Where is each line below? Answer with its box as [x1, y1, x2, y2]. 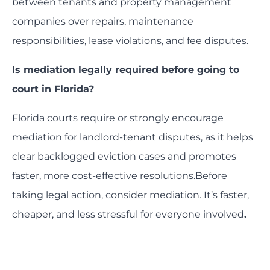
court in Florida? [12, 83, 94, 95]
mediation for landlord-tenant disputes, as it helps [12, 131, 253, 143]
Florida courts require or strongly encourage [12, 112, 224, 124]
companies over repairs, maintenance [12, 16, 193, 28]
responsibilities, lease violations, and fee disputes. [12, 35, 248, 47]
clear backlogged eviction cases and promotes [12, 151, 236, 163]
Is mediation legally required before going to [12, 64, 239, 76]
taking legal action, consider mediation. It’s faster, [12, 189, 249, 201]
